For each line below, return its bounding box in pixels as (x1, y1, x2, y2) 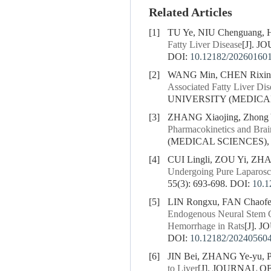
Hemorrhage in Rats (168, 221, 244, 232)
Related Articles (149, 6, 232, 20)
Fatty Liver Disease (168, 39, 242, 51)
